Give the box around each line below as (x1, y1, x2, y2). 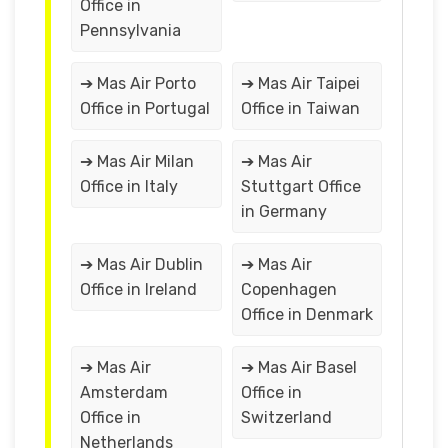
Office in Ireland (80, 279, 197, 299)
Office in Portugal (80, 98, 210, 118)
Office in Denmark (240, 304, 373, 324)
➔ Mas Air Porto (80, 73, 196, 93)
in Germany (240, 201, 327, 221)
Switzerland (240, 407, 332, 427)
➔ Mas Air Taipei (240, 73, 360, 93)
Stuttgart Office (240, 176, 361, 196)
